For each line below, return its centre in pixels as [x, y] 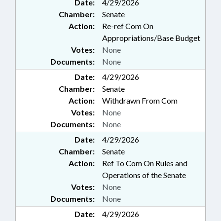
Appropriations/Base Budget [151, 38]
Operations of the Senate [144, 175]
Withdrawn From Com [140, 100]
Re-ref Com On [128, 26]
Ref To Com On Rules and [145, 163]
